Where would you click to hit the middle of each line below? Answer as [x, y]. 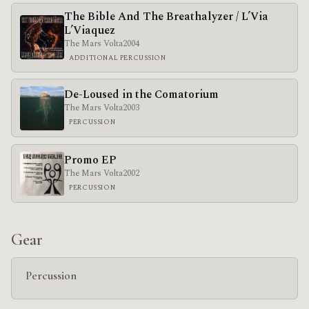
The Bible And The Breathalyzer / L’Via [166, 17]
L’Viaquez [90, 31]
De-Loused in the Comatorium [141, 94]
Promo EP [90, 160]
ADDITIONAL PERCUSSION [118, 58]
